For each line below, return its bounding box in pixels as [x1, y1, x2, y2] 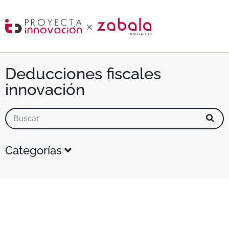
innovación [5, 80, 85, 99]
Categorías [5, 143, 62, 157]
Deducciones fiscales [5, 64, 161, 83]
